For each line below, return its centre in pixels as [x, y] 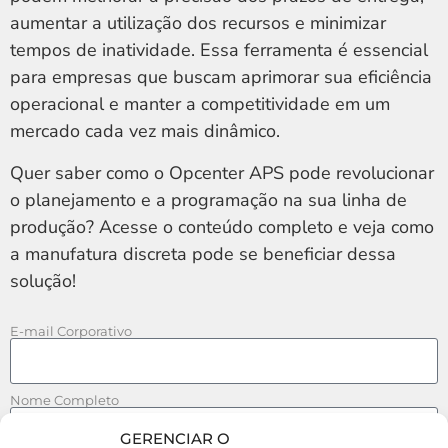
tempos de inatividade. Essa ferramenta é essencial [219, 50]
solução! [43, 280]
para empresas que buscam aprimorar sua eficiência [221, 77]
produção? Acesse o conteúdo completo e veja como [222, 226]
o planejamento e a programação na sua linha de [208, 199]
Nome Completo [64, 400]
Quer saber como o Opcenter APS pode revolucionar [222, 172]
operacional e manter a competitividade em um [200, 104]
